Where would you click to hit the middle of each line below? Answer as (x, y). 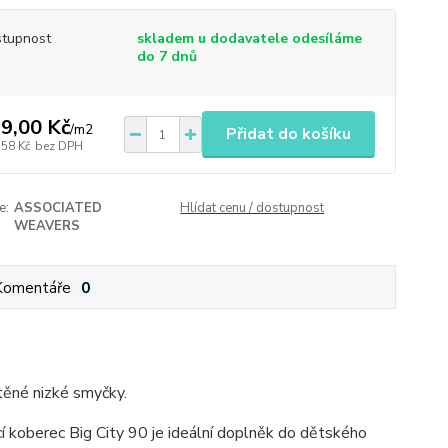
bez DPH (58, 145)
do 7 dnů (166, 56)
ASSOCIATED (57, 208)
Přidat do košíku (288, 134)
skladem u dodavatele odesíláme (249, 38)
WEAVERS (46, 226)
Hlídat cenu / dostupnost (252, 208)
